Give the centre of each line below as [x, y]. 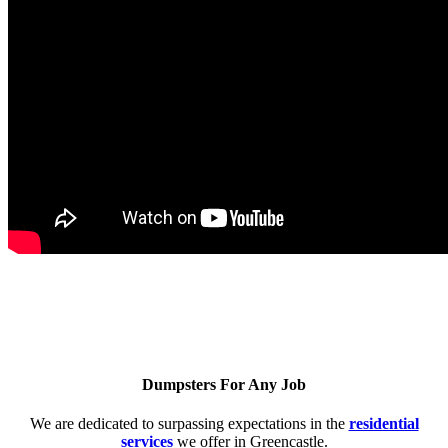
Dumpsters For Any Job [224, 384]
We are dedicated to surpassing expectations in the [189, 423]
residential [383, 423]
